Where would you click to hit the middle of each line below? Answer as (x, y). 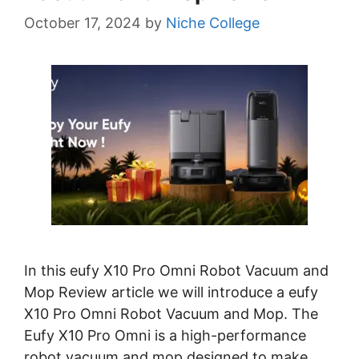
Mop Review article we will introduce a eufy (171, 292)
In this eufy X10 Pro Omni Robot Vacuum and (176, 271)
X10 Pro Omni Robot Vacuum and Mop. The (171, 314)
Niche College (213, 23)
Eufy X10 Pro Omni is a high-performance (165, 336)
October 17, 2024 (83, 23)
